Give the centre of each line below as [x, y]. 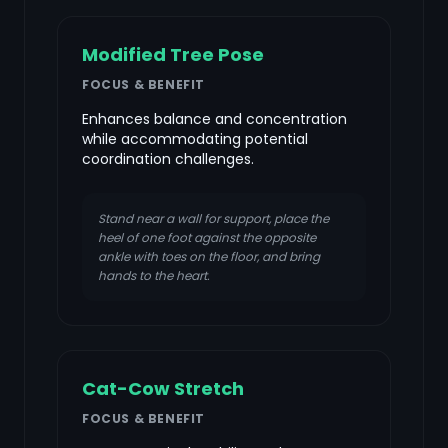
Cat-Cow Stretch [163, 388]
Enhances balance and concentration [214, 119]
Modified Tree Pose [173, 54]
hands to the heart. [154, 275]
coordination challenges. [168, 159]
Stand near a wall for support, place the [213, 218]
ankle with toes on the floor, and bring [209, 256]
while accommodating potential [195, 139]
